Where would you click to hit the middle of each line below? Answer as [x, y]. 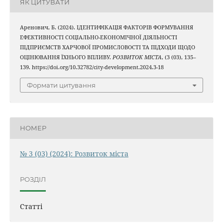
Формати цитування [61, 85]
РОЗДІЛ [33, 179]
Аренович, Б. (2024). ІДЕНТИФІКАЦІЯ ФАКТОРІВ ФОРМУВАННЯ [106, 28]
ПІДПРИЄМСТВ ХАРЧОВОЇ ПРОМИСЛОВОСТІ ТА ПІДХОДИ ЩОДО [107, 48]
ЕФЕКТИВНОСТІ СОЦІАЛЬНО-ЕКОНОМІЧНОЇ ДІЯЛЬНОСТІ [98, 38]
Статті [31, 206]
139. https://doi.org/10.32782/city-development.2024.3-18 [92, 67]
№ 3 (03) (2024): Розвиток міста [74, 153]
